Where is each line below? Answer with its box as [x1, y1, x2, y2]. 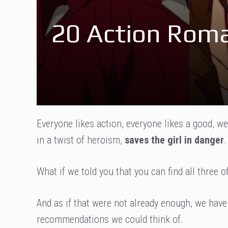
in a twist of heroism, [37, 134, 125, 146]
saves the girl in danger [125, 134, 224, 146]
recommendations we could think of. [37, 213, 183, 225]
